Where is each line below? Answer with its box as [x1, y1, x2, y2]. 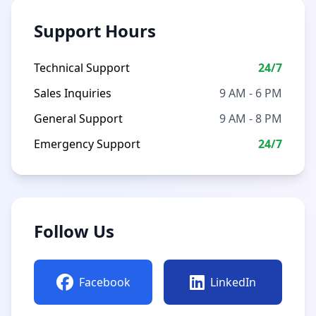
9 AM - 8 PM [219, 111, 282, 126]
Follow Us [34, 219, 114, 243]
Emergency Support [34, 136, 140, 152]
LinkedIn [210, 274, 256, 290]
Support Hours [34, 19, 156, 42]
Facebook [78, 274, 130, 290]
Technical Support [34, 60, 130, 75]
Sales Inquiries [34, 85, 111, 101]
